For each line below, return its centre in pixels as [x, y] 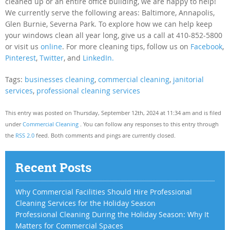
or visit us [23, 46]
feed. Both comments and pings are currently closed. [105, 135]
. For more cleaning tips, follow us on [126, 46]
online [51, 46]
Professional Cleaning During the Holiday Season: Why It [112, 214]
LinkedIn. [98, 57]
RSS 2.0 [25, 135]
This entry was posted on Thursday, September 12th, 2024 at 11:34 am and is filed [113, 112]
